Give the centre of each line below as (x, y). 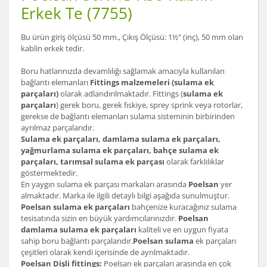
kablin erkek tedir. (52, 49)
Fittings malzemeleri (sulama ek (152, 83)
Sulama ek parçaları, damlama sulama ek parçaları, (121, 139)
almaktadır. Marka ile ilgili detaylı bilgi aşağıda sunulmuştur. (125, 196)
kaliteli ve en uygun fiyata (183, 230)
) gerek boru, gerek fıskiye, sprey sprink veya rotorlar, (149, 105)
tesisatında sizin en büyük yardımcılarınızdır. (100, 218)
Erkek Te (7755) (77, 13)
